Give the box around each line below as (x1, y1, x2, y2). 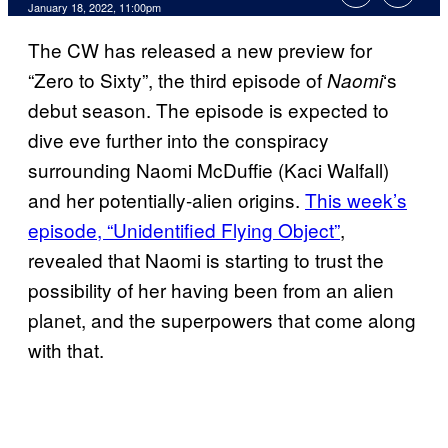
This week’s (305, 186, 407, 214)
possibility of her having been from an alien (28, 276, 394, 304)
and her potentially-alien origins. (28, 186, 305, 214)
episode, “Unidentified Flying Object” (28, 216, 340, 244)
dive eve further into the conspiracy (28, 126, 329, 154)
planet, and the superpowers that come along (28, 306, 416, 334)
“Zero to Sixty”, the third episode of (28, 66, 322, 94)
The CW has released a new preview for (28, 36, 372, 64)
